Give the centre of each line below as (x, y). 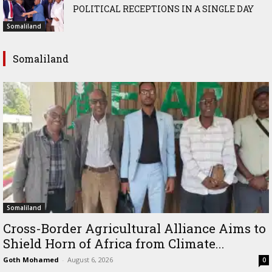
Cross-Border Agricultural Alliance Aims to (134, 229)
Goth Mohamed (31, 260)
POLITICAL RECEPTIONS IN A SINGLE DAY (163, 9)
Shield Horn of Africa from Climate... (114, 244)
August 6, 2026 (90, 260)
